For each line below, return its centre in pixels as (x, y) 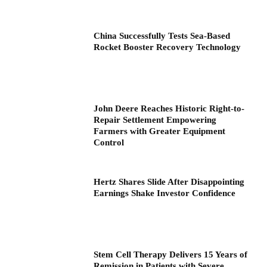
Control (109, 143)
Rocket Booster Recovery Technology (167, 47)
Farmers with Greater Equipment (160, 131)
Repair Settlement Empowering (155, 120)
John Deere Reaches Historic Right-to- (169, 109)
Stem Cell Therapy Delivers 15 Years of (171, 254)
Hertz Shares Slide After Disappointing (169, 182)
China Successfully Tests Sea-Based (162, 36)
